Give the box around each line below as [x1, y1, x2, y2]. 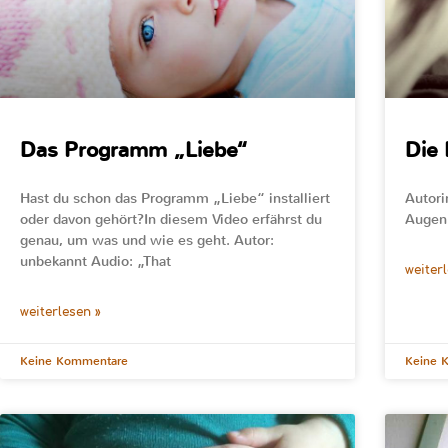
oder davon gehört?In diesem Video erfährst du [20, 209, 322, 229]
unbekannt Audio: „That [20, 251, 171, 271]
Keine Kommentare [20, 352, 128, 369]
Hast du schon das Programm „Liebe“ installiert [20, 188, 330, 208]
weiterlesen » [20, 304, 101, 319]
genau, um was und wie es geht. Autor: [20, 230, 274, 250]
